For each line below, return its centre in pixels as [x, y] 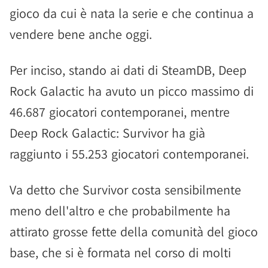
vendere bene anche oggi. [81, 34]
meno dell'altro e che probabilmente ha [120, 211]
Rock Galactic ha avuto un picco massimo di [132, 91]
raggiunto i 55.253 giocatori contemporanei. [129, 154]
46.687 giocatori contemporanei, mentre [120, 112]
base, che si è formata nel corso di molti [120, 252]
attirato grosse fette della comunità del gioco [134, 232]
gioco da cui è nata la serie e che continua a [132, 13]
